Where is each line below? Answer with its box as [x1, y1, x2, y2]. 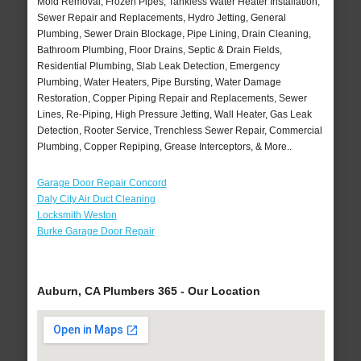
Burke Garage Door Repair [36, 226, 155, 238]
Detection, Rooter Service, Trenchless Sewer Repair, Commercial [36, 125, 322, 137]
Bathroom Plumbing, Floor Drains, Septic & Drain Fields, [36, 44, 282, 56]
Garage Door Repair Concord [36, 177, 167, 189]
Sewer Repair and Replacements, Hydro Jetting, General [36, 12, 286, 24]
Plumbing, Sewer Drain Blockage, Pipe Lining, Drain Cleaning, [36, 28, 311, 40]
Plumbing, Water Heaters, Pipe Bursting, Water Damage [36, 77, 281, 89]
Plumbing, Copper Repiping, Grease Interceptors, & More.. [36, 141, 292, 153]
